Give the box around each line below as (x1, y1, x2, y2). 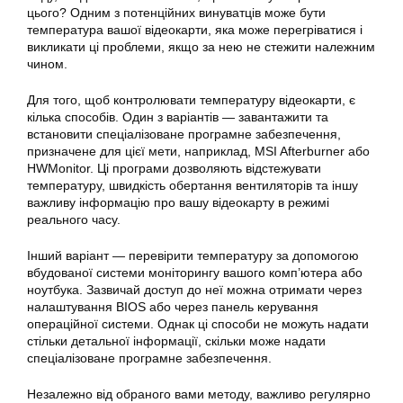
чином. (27, 57, 67, 71)
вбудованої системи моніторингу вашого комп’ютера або (27, 265, 363, 280)
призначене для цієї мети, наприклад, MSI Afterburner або (27, 144, 370, 158)
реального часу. (27, 212, 121, 227)
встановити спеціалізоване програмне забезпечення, (27, 127, 341, 141)
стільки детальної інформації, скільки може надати (27, 334, 326, 348)
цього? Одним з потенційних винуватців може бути (27, 5, 326, 20)
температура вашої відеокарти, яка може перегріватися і (27, 22, 363, 37)
